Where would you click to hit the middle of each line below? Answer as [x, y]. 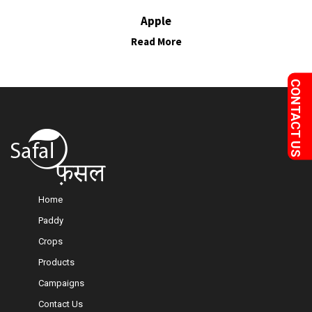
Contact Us [61, 304]
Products [56, 262]
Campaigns [61, 283]
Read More [156, 41]
